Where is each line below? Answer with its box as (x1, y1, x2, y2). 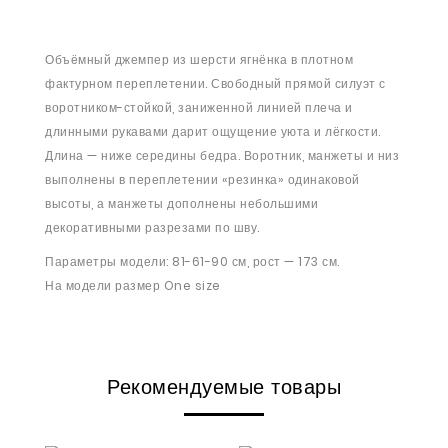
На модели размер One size (45, 277, 221, 294)
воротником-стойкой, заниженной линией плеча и (45, 99, 353, 116)
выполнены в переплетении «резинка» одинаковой (45, 171, 360, 188)
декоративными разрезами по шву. (45, 219, 260, 236)
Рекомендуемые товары (107, 376, 341, 398)
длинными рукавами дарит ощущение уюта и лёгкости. (45, 123, 381, 140)
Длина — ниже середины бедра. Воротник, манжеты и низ (45, 147, 399, 164)
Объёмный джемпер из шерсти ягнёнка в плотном (45, 51, 353, 68)
